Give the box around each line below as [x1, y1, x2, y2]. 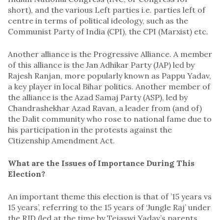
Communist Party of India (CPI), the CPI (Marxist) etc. [8, 26, 208, 36]
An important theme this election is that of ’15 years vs [8, 191, 212, 201]
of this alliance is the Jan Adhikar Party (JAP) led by [8, 59, 194, 70]
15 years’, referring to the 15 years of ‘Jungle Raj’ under [8, 202, 211, 212]
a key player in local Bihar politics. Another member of [8, 81, 210, 91]
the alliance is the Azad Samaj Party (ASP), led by [8, 92, 188, 102]
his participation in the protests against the [8, 124, 172, 135]
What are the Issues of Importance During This [8, 158, 194, 168]
